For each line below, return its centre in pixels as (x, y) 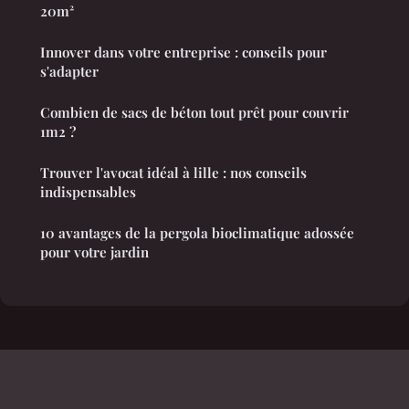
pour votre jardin (94, 252)
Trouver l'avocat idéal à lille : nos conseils (173, 173)
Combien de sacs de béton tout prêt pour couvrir (194, 113)
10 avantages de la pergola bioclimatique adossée (197, 233)
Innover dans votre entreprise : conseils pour (184, 52)
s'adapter (69, 72)
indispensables (88, 192)
